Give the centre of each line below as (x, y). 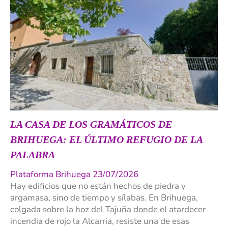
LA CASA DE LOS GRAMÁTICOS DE (91, 124)
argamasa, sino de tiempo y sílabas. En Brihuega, (104, 198)
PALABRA (33, 155)
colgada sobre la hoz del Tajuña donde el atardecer (108, 210)
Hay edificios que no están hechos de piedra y (98, 186)
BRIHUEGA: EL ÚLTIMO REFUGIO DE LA (106, 140)
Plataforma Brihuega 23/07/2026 (74, 175)
